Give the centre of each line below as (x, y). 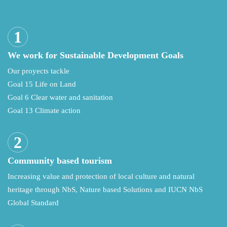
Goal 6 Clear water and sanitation (60, 98)
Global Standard (33, 203)
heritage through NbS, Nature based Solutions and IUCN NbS (105, 190)
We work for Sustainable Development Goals (96, 55)
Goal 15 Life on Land (42, 84)
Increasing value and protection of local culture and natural (101, 177)
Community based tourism (60, 161)
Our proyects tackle (39, 71)
